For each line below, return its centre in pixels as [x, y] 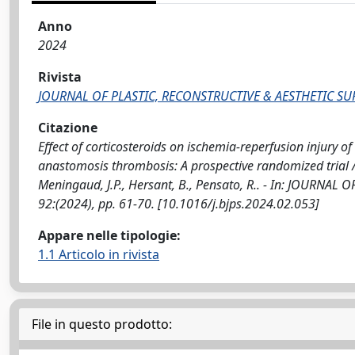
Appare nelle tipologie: [109, 235]
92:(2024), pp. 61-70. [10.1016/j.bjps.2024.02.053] [179, 204]
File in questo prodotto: [102, 324]
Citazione [68, 128]
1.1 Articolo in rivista [99, 254]
